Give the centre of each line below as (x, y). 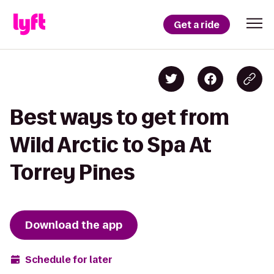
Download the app (74, 225)
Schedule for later (69, 259)
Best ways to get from (120, 117)
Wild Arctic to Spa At (111, 145)
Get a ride (197, 24)
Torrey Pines (72, 172)
